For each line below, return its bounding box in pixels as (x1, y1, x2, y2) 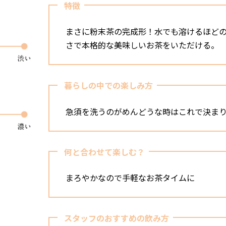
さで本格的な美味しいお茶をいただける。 (66, 39, 219, 51)
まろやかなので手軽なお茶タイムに (66, 171, 195, 184)
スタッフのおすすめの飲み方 (64, 212, 169, 224)
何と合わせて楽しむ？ (64, 145, 145, 158)
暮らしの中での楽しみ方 (64, 79, 153, 92)
